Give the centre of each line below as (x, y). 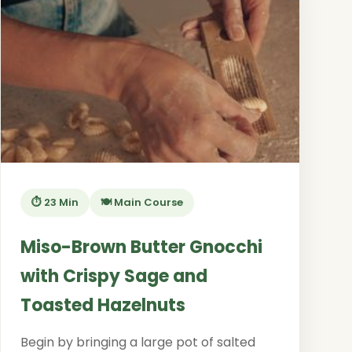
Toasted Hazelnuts (103, 305)
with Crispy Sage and (114, 276)
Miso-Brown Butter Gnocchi (141, 247)
